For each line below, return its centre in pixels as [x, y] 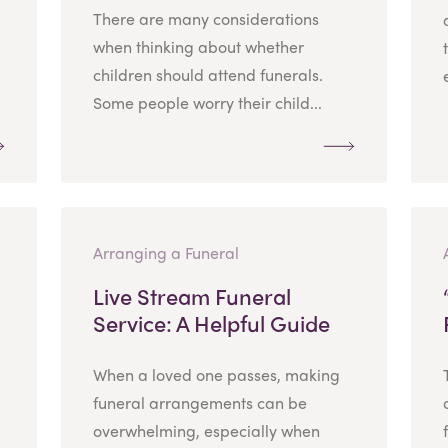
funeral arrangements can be [199, 402]
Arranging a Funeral [165, 252]
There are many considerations [205, 18]
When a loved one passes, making [216, 374]
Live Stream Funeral [191, 295]
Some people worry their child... [207, 102]
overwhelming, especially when [206, 430]
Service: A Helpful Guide [211, 322]
